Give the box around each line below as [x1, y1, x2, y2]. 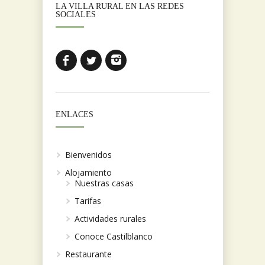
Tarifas [75, 195, 101, 207]
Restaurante [65, 248, 112, 260]
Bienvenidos [65, 149, 112, 161]
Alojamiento [65, 167, 112, 179]
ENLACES [56, 110, 93, 119]
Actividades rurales [75, 213, 146, 225]
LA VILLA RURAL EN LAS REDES [56, 2, 184, 11]
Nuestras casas [75, 177, 134, 189]
